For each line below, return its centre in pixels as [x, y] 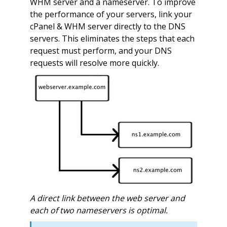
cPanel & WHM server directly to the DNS [107, 26]
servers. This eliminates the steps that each [112, 38]
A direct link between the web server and [107, 198]
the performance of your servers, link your [111, 14]
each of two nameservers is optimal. [99, 210]
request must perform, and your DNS [101, 50]
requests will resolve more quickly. [94, 63]
